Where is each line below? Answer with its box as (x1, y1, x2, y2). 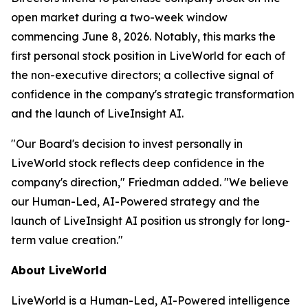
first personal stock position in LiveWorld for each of (11, 49, 285, 63)
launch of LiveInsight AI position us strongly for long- (11, 214, 290, 228)
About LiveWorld (11, 263, 107, 278)
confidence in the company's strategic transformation (11, 87, 294, 102)
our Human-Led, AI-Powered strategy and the (11, 195, 260, 209)
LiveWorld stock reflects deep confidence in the (11, 156, 265, 170)
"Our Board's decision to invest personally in (11, 137, 243, 151)
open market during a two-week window (11, 10, 228, 25)
